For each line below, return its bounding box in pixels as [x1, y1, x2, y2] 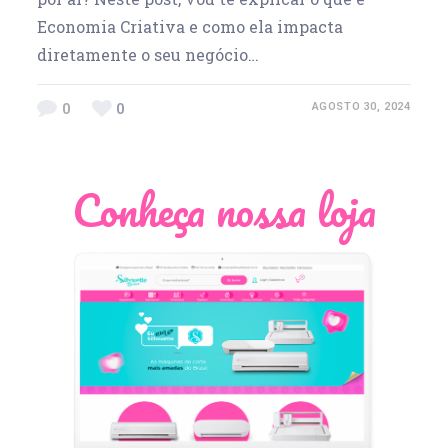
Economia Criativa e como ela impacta [37, 15, 344, 37]
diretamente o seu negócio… [37, 43, 260, 65]
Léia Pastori [147, 364, 241, 385]
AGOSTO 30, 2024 [311, 99, 411, 113]
